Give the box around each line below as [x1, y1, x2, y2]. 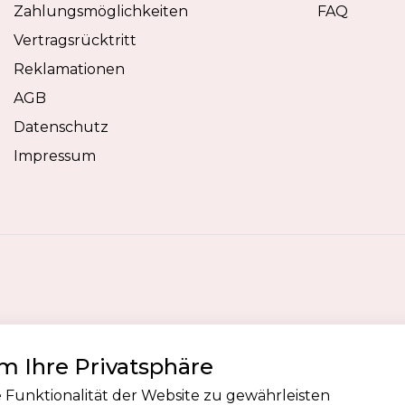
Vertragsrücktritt [14, 32, 137, 49]
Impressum [14, 147, 96, 165]
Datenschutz [14, 118, 108, 136]
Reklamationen [14, 61, 125, 78]
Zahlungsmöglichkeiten [14, 3, 188, 20]
